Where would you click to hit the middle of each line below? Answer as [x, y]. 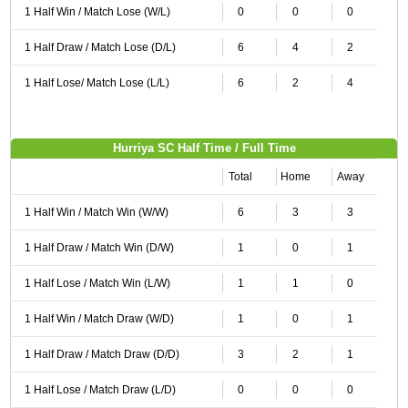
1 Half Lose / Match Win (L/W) [97, 283]
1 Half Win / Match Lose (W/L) [97, 12]
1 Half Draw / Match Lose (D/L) [100, 47]
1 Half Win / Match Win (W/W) [96, 212]
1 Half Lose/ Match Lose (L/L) [97, 83]
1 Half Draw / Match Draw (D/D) [102, 354]
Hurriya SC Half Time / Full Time [204, 148]
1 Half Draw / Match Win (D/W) [99, 248]
